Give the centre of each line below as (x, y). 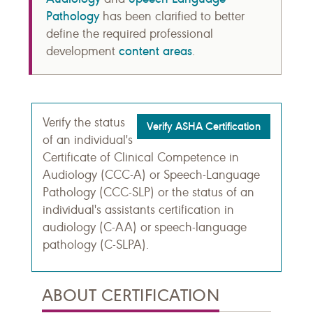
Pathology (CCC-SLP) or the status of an (148, 192)
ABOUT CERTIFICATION (131, 295)
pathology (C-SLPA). (96, 245)
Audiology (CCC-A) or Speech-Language (151, 175)
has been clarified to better (172, 16)
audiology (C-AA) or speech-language (145, 227)
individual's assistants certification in (138, 210)
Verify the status (84, 122)
